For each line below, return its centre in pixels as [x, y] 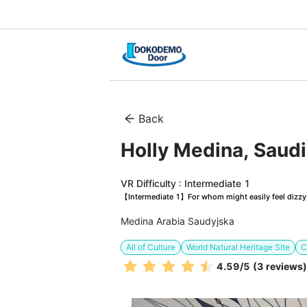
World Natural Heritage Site [238, 247]
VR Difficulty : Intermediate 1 [185, 184]
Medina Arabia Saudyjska [177, 221]
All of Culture [151, 247]
